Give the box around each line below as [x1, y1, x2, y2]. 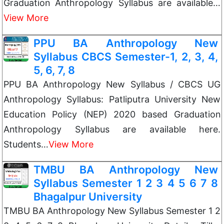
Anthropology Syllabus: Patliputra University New [3, 94, 220, 104]
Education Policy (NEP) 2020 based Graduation [3, 109, 220, 119]
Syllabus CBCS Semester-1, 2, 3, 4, [33, 50, 218, 63]
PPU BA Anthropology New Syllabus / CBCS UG [3, 79, 220, 89]
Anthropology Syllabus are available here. [3, 124, 220, 134]
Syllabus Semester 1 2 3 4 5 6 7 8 [33, 176, 218, 189]
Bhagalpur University [33, 190, 142, 203]
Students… [3, 139, 48, 149]
